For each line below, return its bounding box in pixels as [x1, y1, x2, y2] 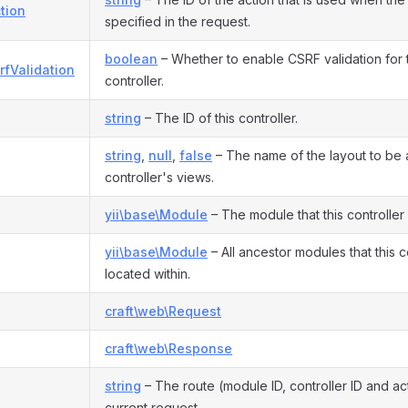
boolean [105, 51, 158, 66]
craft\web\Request [105, 303, 221, 319]
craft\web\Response [105, 341, 232, 356]
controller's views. [105, 169, 214, 185]
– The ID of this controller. [141, 110, 298, 126]
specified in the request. [105, 14, 250, 29]
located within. [105, 266, 190, 281]
